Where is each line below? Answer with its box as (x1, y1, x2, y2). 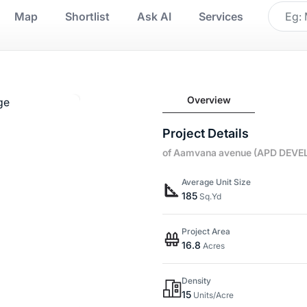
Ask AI (137, 10, 171, 23)
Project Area (182, 226, 231, 236)
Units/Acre (191, 290, 234, 300)
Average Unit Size (182, 177, 251, 187)
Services (199, 10, 243, 23)
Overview (186, 94, 231, 106)
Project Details (162, 126, 249, 140)
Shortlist (65, 10, 110, 23)
